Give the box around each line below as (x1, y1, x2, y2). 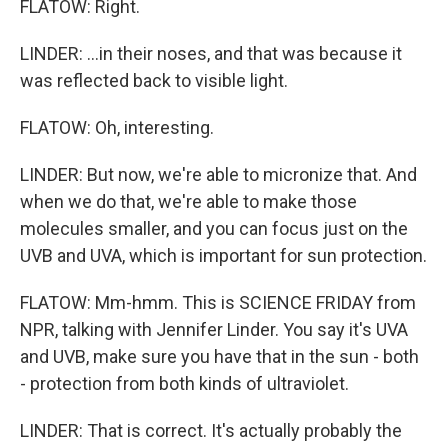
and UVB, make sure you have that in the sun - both (20, 346, 419, 367)
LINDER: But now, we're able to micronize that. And (20, 164, 417, 185)
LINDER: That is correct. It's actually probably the (20, 420, 402, 441)
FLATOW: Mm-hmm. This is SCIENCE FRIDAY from (20, 292, 416, 313)
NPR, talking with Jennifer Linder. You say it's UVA (20, 319, 408, 340)
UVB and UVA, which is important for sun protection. (20, 245, 427, 266)
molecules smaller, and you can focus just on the (20, 218, 408, 239)
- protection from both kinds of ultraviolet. (20, 373, 349, 394)
